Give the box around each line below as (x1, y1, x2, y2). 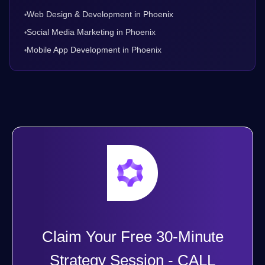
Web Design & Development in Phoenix (27, 9, 173, 20)
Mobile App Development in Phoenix (27, 45, 161, 55)
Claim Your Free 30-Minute (41, 228, 224, 245)
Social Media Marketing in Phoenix (27, 27, 156, 37)
